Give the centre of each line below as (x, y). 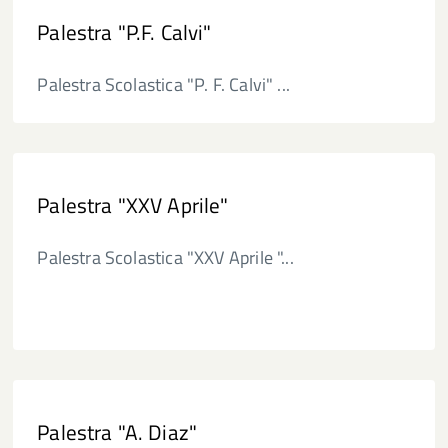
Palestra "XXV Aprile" (133, 205)
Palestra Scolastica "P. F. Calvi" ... (163, 84)
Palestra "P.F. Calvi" (124, 32)
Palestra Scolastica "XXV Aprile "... (165, 257)
